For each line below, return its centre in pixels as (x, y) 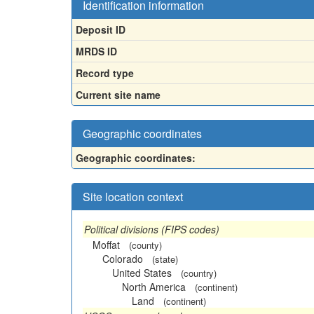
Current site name (118, 94)
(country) (199, 273)
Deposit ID (101, 29)
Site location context (133, 196)
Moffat (106, 244)
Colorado (123, 258)
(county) (145, 245)
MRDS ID (96, 51)
